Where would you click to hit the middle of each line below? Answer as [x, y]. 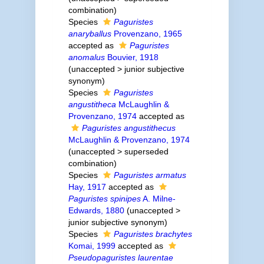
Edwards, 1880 [96, 210]
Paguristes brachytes [153, 234]
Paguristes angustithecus [128, 128]
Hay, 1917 [87, 187]
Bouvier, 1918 [131, 57]
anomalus [86, 57]
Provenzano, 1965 [146, 34]
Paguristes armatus [150, 175]
